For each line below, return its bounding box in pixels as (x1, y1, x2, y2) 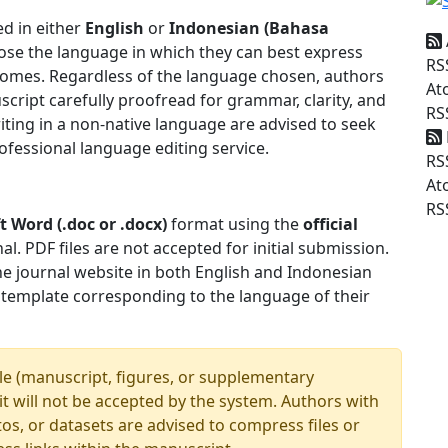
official (303, 213, 358, 235)
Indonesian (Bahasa (169, 17, 329, 39)
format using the (167, 213, 303, 235)
